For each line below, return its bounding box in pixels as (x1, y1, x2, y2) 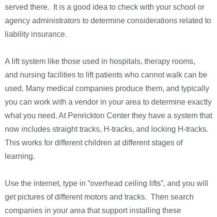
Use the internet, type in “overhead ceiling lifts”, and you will (5, 179, 208, 188)
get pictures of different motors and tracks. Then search (5, 193, 194, 201)
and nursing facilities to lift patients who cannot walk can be (5, 71, 207, 79)
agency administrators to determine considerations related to (5, 16, 211, 25)
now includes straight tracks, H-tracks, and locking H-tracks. (5, 125, 210, 134)
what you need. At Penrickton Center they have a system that (5, 111, 212, 120)
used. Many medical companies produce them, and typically (5, 84, 209, 93)
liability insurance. (5, 30, 67, 39)
